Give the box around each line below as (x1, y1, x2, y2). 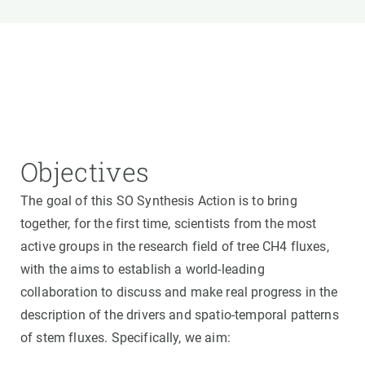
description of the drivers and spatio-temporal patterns (20, 307, 339, 323)
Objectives (20, 154, 150, 189)
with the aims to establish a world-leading (20, 262, 265, 277)
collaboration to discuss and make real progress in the (20, 284, 338, 300)
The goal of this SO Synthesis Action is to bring (20, 193, 297, 209)
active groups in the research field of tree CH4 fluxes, (20, 239, 329, 254)
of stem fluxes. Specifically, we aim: (20, 330, 231, 345)
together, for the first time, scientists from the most (20, 216, 317, 231)
